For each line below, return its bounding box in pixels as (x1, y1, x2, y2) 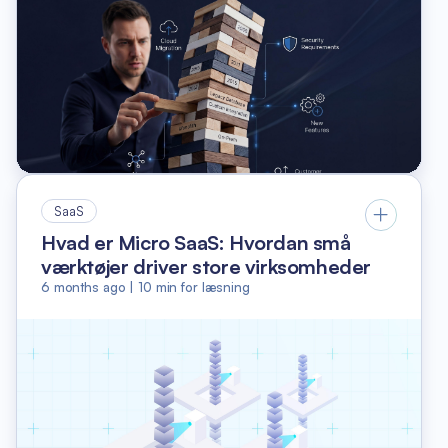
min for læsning (155, 278, 250, 295)
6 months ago (41, 278, 126, 295)
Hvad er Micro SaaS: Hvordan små (41, 229, 351, 255)
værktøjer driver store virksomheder (41, 253, 372, 279)
